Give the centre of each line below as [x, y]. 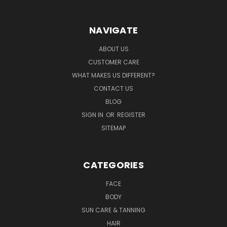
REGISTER [131, 115]
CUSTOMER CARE [113, 62]
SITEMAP [113, 128]
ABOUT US [113, 49]
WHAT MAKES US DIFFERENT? [113, 75]
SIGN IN [93, 115]
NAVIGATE [113, 30]
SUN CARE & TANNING [113, 210]
